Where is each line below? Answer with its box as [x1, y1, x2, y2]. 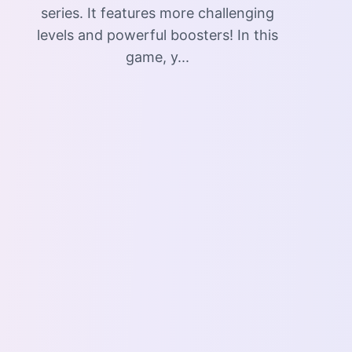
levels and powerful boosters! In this [36, 27, 278, 43]
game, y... [125, 49, 189, 65]
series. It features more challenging [40, 5, 274, 21]
